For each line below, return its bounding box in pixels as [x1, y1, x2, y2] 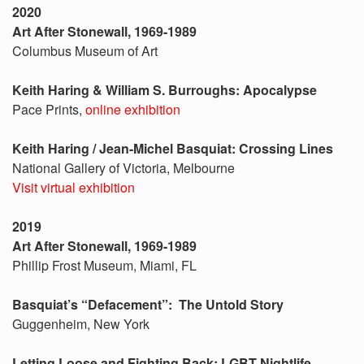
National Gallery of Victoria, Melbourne [12, 158, 235, 177]
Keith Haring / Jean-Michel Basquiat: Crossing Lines [12, 139, 333, 158]
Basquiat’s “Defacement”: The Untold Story [12, 295, 284, 314]
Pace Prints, [12, 100, 85, 119]
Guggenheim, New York [12, 314, 149, 333]
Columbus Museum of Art [12, 41, 158, 60]
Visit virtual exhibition [12, 178, 135, 197]
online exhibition [85, 100, 180, 119]
